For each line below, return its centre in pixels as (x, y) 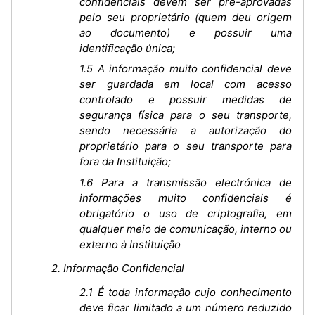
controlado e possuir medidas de (186, 99)
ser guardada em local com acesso (186, 84)
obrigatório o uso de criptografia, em (186, 213)
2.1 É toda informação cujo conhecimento (186, 292)
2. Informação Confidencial (118, 268)
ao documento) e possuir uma (186, 32)
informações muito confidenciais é (186, 198)
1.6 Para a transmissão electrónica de (186, 182)
